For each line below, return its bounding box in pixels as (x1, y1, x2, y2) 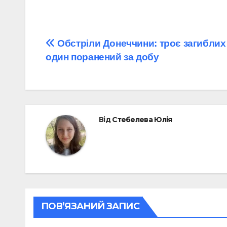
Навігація (45, 36, 121, 57)
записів (45, 57, 104, 78)
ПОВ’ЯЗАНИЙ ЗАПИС (41, 200, 139, 212)
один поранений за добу (46, 51, 159, 62)
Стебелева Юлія (112, 115, 172, 124)
